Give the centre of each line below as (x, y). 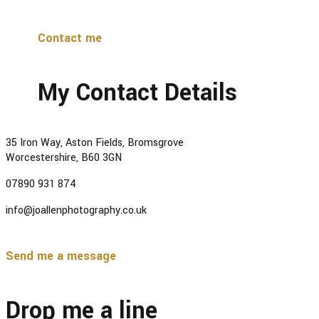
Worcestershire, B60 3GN (64, 157)
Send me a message (61, 256)
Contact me (70, 38)
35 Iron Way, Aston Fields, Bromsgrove (95, 142)
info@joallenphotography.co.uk (76, 210)
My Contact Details (137, 93)
